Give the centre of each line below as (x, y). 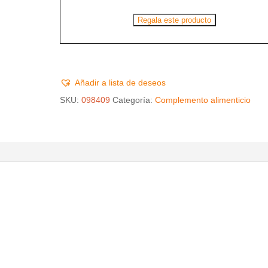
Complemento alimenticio (203, 100)
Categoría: (134, 100)
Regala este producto (174, 20)
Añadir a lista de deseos (121, 83)
